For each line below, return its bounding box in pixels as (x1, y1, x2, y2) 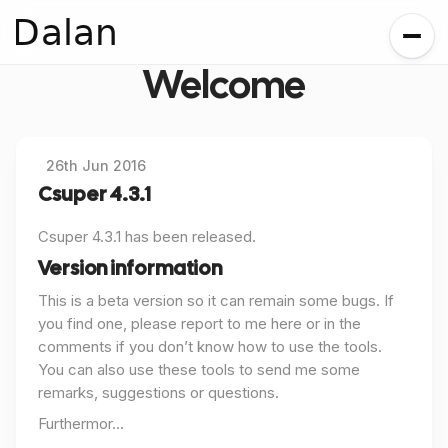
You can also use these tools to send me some (38, 360, 360, 379)
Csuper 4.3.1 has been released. (38, 227, 256, 246)
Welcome (143, 60, 305, 110)
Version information (38, 255, 223, 281)
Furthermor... (38, 414, 124, 433)
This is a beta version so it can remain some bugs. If (38, 291, 394, 310)
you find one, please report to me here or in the (38, 314, 361, 333)
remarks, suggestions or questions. (38, 383, 279, 402)
